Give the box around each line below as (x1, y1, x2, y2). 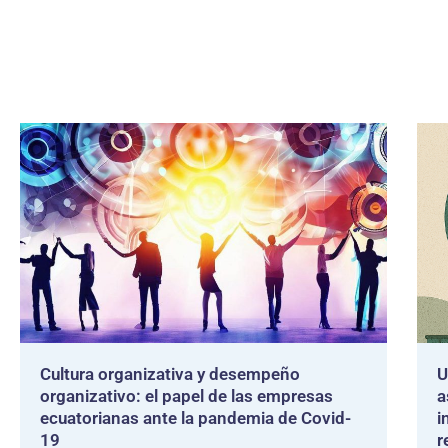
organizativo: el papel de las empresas (40, 386, 333, 406)
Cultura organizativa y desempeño (40, 364, 300, 384)
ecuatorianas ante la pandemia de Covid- (40, 408, 351, 428)
